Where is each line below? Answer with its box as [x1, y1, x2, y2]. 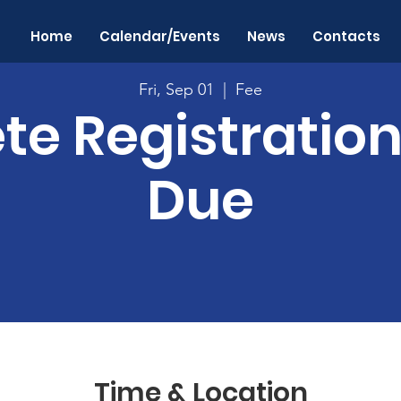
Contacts [312, 27, 381, 46]
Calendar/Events [99, 27, 221, 46]
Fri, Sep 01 [139, 80, 214, 99]
